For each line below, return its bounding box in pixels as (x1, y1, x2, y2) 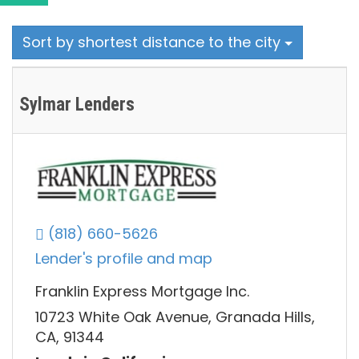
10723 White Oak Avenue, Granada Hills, (35, 306, 315, 327)
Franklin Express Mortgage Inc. (35, 281, 249, 302)
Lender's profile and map (35, 248, 212, 269)
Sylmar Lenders (19, 94, 135, 116)
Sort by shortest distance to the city (22, 32, 284, 53)
